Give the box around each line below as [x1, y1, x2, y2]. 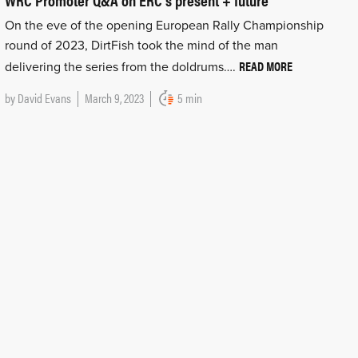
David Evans [17, 89, 71, 108]
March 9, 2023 [84, 89, 144, 108]
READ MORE [238, 57, 292, 76]
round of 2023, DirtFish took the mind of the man [4, 38, 278, 54]
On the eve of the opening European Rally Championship [4, 18, 324, 34]
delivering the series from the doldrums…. [4, 59, 239, 76]
